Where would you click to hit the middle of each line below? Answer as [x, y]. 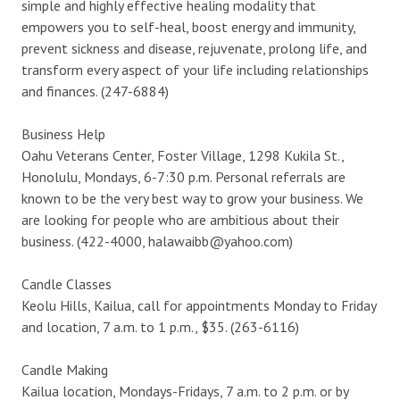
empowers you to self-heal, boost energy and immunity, [188, 26]
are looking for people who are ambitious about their [180, 219]
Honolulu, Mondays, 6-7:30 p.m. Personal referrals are [183, 176]
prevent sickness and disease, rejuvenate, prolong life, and [194, 48]
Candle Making [65, 369]
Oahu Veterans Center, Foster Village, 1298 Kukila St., [183, 155]
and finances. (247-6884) [95, 91]
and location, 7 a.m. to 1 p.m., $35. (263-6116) [160, 326]
